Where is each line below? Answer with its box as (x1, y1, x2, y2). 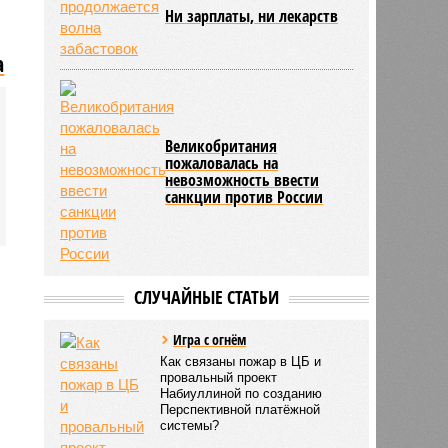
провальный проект (160, 369, 278, 385)
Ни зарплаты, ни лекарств (165, 4, 339, 27)
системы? (160, 417, 220, 433)
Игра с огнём (173, 329, 247, 349)
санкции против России (165, 185, 324, 208)
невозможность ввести (165, 168, 320, 191)
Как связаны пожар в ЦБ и (160, 353, 322, 369)
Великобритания (165, 134, 278, 157)
